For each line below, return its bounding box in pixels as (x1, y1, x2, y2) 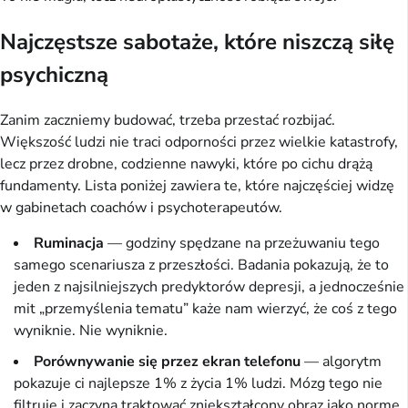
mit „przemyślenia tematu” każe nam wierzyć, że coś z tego (14, 298, 397, 319)
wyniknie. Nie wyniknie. (14, 320, 168, 341)
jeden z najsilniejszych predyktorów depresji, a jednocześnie (14, 276, 404, 297)
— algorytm (301, 351, 382, 372)
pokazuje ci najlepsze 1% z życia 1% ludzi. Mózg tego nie (14, 372, 382, 393)
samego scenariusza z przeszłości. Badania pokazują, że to (14, 254, 389, 275)
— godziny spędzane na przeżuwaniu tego (104, 232, 380, 253)
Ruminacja (34, 232, 104, 253)
